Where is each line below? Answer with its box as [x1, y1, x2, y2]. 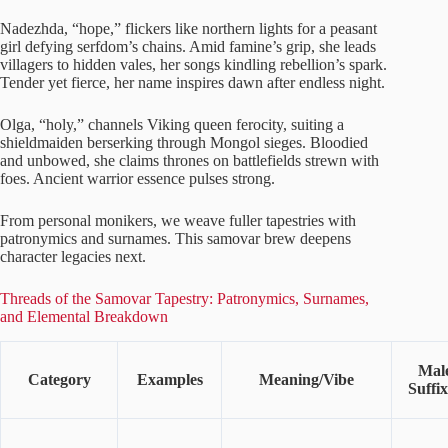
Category [27, 371, 91, 389]
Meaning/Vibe [259, 371, 354, 389]
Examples [136, 371, 203, 389]
